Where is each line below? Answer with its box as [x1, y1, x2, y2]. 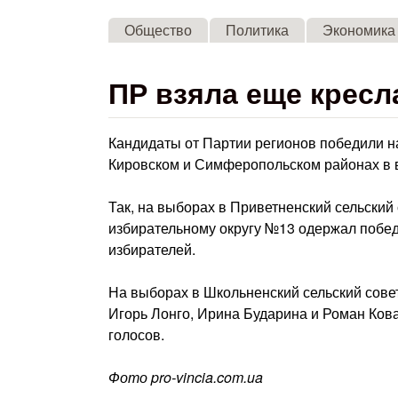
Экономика [322, 20, 396, 40]
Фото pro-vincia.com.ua [108, 367, 263, 387]
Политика [226, 20, 290, 40]
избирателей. [108, 239, 195, 259]
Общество [124, 20, 193, 40]
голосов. [108, 324, 164, 345]
